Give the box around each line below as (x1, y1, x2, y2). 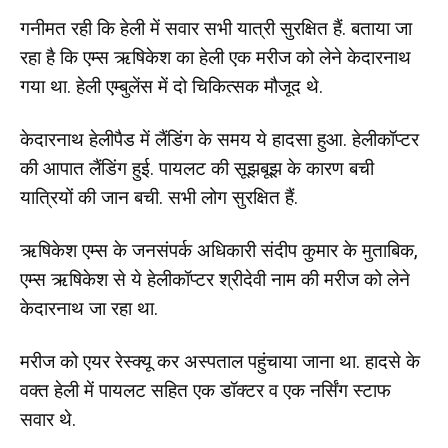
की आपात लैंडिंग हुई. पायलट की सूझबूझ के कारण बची (20, 156, 374, 180)
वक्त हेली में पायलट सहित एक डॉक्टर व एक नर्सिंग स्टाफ (20, 378, 391, 402)
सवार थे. (20, 407, 76, 431)
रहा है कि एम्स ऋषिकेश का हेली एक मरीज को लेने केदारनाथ (20, 45, 411, 69)
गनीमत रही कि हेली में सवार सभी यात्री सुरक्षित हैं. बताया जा (20, 16, 412, 40)
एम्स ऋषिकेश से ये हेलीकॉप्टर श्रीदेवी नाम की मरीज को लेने (20, 267, 410, 291)
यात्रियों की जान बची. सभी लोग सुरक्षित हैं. (20, 185, 298, 209)
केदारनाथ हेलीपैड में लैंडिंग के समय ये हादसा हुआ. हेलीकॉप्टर (20, 127, 419, 151)
